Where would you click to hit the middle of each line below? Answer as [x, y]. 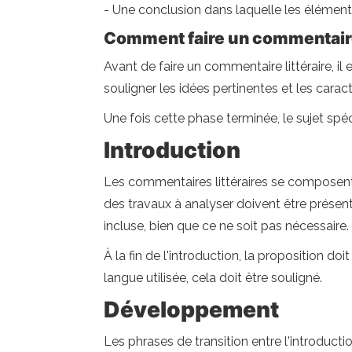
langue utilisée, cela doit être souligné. [213, 278]
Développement [191, 310]
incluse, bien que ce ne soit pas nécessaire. [226, 226]
